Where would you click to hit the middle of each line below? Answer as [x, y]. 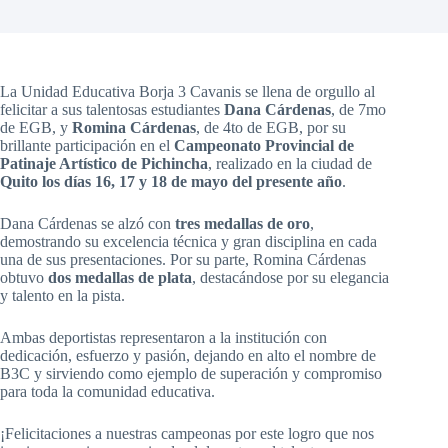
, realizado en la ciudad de [290, 163]
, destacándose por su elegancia [290, 277]
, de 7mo [358, 109]
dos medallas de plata [120, 277]
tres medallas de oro [242, 223]
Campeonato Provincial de [264, 145]
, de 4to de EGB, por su [271, 127]
